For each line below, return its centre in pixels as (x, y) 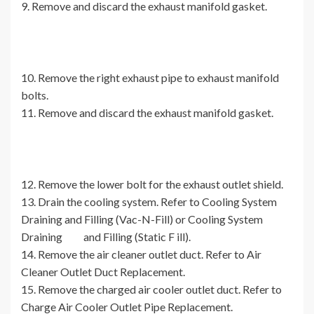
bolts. (35, 95)
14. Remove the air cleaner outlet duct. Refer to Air (141, 254)
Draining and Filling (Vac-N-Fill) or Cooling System (142, 219)
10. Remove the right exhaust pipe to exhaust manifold (150, 78)
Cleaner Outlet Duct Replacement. (103, 272)
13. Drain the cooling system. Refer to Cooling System (149, 202)
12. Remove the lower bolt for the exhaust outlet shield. (152, 184)
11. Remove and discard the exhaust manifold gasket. (147, 113)
